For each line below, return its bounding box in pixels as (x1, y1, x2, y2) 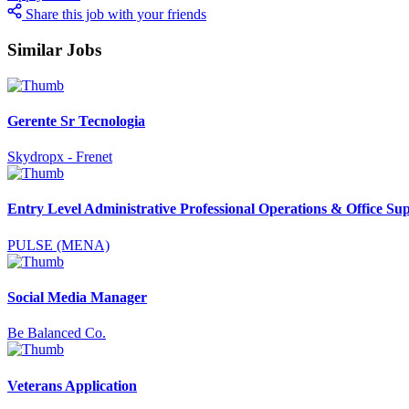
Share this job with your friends (26, 6, 206, 23)
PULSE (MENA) (7, 236, 110, 253)
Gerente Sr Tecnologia (7, 112, 145, 129)
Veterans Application (7, 377, 137, 393)
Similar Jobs (7, 39, 101, 59)
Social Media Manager (7, 289, 147, 306)
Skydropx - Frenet (7, 149, 112, 165)
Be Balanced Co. (7, 325, 106, 341)
